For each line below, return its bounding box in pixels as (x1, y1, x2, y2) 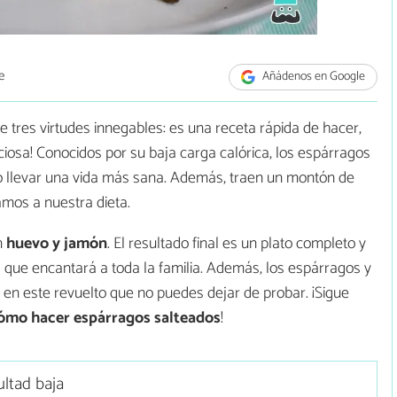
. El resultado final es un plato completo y (107, 230, 366, 258)
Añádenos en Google (260, 66, 366, 88)
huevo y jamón (6, 230, 107, 258)
